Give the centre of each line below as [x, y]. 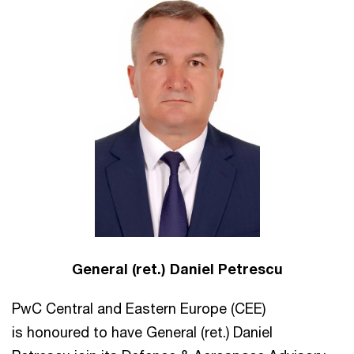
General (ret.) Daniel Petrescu [177, 268]
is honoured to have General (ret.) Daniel [142, 331]
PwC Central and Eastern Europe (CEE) [139, 308]
